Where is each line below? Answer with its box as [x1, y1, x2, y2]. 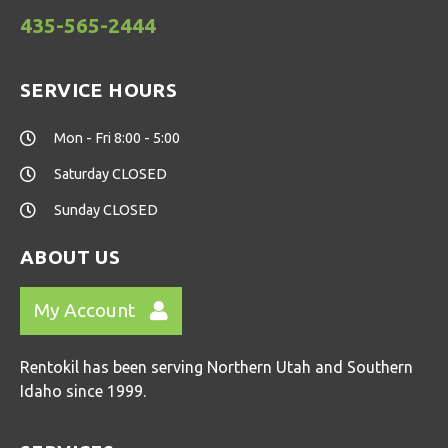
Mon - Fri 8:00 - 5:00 [54, 129, 180, 146]
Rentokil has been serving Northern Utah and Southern [20, 357, 413, 376]
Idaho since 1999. [20, 381, 146, 400]
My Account [34, 299, 135, 322]
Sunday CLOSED [54, 201, 158, 218]
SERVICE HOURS [20, 78, 178, 101]
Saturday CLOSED [54, 165, 167, 182]
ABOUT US [20, 245, 121, 268]
